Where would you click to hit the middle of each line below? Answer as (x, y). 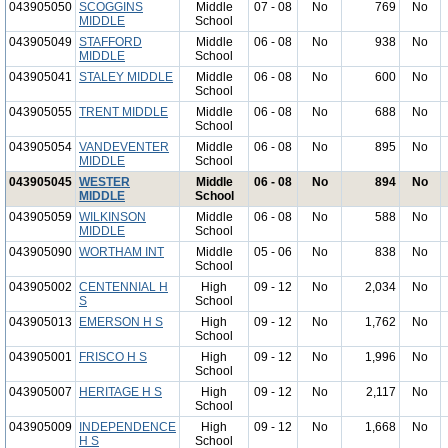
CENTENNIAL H (123, 287)
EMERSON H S (121, 322)
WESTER (104, 182)
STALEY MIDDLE (126, 77)
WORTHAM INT (121, 252)
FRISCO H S (113, 357)
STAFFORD (110, 42)
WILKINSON (112, 217)
